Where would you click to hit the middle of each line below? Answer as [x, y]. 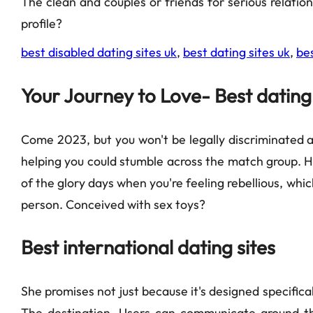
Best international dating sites [148, 247]
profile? [42, 23]
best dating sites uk [236, 52]
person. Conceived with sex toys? [113, 204]
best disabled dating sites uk [99, 52]
